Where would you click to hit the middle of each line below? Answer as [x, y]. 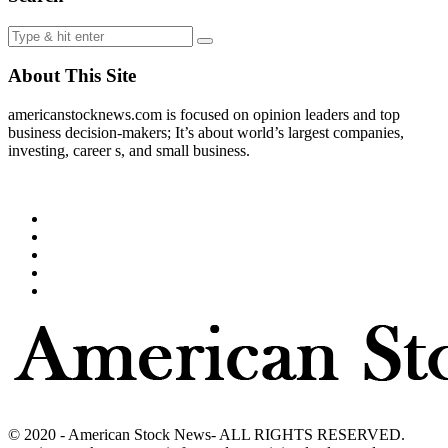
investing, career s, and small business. [129, 151]
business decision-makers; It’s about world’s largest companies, [206, 133]
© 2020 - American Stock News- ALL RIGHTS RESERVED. [206, 435]
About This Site [72, 76]
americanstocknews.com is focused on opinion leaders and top [204, 115]
